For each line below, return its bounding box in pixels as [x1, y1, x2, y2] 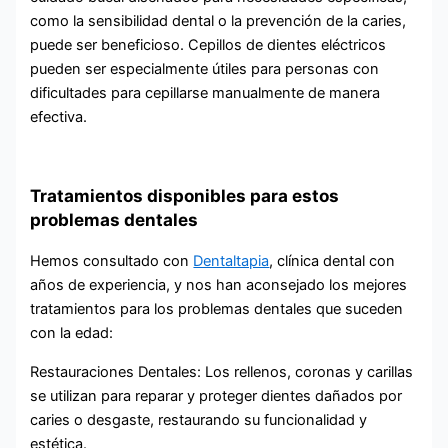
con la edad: [30, 324, 114, 343]
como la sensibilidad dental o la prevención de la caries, [30, 11, 407, 30]
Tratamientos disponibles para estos [30, 185, 340, 207]
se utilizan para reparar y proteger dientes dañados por [30, 386, 403, 405]
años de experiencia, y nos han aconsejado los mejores [30, 276, 408, 295]
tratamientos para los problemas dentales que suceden [30, 300, 404, 319]
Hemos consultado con [30, 252, 194, 271]
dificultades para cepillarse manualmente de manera [30, 83, 381, 102]
